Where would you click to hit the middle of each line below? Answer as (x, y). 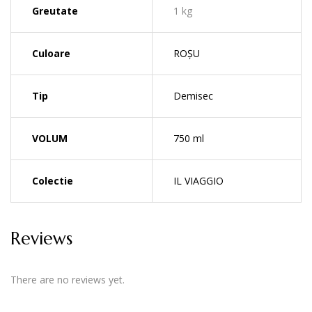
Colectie (53, 180)
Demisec (193, 95)
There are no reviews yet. (68, 280)
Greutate (55, 10)
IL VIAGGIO (198, 180)
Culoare (51, 53)
